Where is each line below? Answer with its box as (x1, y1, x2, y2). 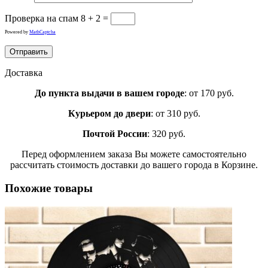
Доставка (5, 68, 42, 78)
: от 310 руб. (150, 108, 200, 119)
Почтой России (83, 129, 147, 139)
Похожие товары (5, 182, 93, 195)
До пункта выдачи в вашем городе (34, 88, 184, 99)
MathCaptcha (29, 29, 56, 35)
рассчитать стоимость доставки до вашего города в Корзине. (10, 160, 258, 170)
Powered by (5, 29, 29, 35)
